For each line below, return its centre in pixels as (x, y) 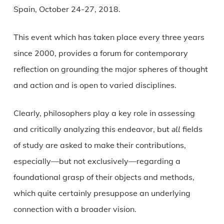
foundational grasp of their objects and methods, (104, 177)
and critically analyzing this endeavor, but (92, 129)
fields (192, 129)
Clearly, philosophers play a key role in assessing (104, 113)
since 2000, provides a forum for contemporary (100, 53)
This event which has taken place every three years (109, 37)
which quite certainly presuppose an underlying (102, 193)
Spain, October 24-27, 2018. (67, 9)
